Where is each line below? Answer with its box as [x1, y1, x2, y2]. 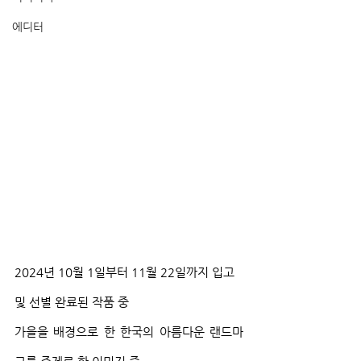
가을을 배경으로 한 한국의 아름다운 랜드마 [15, 324, 243, 338]
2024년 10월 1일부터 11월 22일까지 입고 [15, 264, 238, 279]
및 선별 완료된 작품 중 [15, 294, 129, 309]
